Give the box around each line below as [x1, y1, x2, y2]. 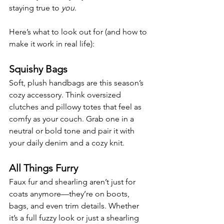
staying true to [9, 2, 61, 12]
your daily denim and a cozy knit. [9, 137, 124, 147]
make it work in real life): [9, 38, 94, 48]
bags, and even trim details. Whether [9, 200, 141, 210]
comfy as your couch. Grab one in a [9, 113, 136, 123]
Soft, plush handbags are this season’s [9, 77, 145, 87]
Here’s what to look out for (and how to [9, 26, 149, 36]
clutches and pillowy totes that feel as [9, 101, 143, 111]
